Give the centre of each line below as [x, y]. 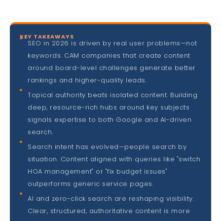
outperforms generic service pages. [91, 184]
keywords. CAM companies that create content [109, 56]
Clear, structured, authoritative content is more [109, 211]
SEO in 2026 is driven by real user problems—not [112, 43]
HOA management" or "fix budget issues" [98, 172]
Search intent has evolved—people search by [107, 147]
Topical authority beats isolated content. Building [113, 95]
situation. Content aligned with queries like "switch [114, 159]
